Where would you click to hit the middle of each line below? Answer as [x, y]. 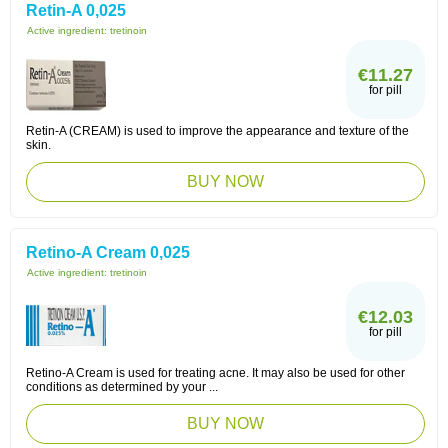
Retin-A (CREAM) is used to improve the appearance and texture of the [217, 131]
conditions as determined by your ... [122, 387]
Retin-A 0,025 [76, 10]
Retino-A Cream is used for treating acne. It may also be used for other [215, 373]
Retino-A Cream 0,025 [108, 252]
